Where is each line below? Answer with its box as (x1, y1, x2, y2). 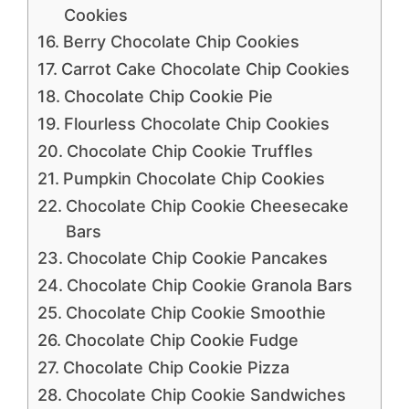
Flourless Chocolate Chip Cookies (63, 114, 330, 133)
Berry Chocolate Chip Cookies (62, 32, 299, 51)
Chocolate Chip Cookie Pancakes (66, 248, 328, 267)
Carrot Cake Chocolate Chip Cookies (60, 59, 350, 79)
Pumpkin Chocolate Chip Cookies (62, 169, 325, 188)
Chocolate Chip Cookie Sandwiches (65, 385, 346, 404)
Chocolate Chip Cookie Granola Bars (66, 276, 352, 295)
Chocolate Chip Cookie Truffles (66, 142, 313, 161)
